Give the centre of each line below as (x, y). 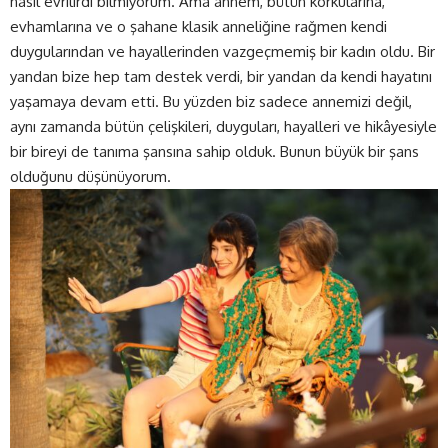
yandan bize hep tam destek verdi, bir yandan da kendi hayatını (221, 76)
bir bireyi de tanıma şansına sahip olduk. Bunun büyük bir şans (214, 151)
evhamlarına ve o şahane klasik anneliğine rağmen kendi (198, 26)
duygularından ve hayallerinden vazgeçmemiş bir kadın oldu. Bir (222, 51)
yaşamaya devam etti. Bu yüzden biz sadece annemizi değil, (211, 101)
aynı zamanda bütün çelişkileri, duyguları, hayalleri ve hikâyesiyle (223, 126)
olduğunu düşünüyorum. (90, 176)
